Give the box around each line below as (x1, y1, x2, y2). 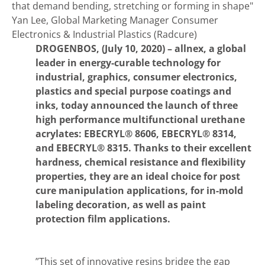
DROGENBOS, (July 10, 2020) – (35, 42, 174, 55)
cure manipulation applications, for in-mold (35, 184, 243, 197)
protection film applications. (35, 212, 170, 225)
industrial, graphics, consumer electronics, (35, 70, 237, 83)
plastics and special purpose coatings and (35, 85, 231, 98)
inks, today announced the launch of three (35, 99, 238, 112)
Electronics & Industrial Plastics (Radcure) (12, 28, 197, 41)
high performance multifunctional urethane (35, 113, 245, 126)
